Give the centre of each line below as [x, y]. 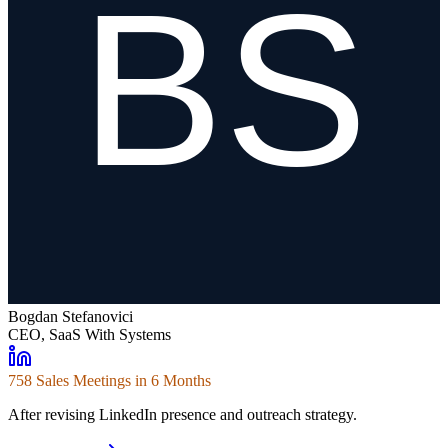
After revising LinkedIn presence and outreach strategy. [182, 415]
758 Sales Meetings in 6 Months [109, 381]
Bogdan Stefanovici [70, 317]
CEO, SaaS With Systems [89, 335]
